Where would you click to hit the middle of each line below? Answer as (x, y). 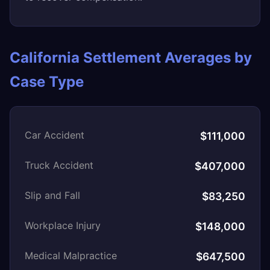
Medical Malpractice (71, 256)
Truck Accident (59, 165)
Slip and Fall (52, 195)
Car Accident (55, 135)
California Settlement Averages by (131, 58)
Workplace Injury (63, 225)
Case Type (47, 82)
